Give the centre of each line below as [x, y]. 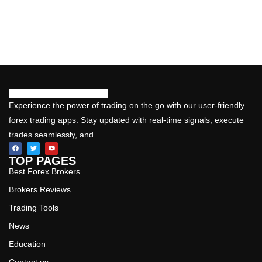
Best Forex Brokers [44, 171]
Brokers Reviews [40, 189]
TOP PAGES [42, 161]
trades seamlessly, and [51, 134]
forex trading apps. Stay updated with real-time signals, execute [126, 120]
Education [27, 244]
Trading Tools [34, 207]
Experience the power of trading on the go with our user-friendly [127, 105]
